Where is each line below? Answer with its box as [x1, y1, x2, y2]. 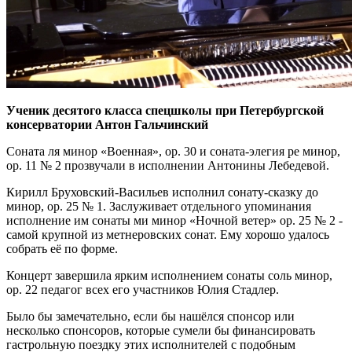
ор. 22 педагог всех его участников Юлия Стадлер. [6, 282, 279, 296]
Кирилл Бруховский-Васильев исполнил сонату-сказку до [6, 185, 318, 199]
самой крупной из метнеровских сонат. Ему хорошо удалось [6, 227, 329, 241]
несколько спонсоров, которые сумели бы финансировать [6, 323, 315, 337]
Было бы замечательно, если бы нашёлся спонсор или [6, 309, 295, 323]
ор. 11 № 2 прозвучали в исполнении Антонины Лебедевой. [6, 158, 329, 172]
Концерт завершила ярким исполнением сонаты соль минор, [6, 268, 332, 282]
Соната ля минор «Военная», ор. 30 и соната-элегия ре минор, [6, 144, 340, 158]
